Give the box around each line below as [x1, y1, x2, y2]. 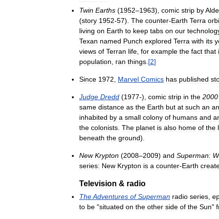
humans [173, 113, 197, 122]
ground [118, 134, 140, 142]
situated [99, 203, 124, 211]
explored [145, 37, 172, 45]
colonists [91, 124, 118, 132]
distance [98, 103, 124, 111]
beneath [79, 134, 105, 142]
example [151, 47, 177, 56]
